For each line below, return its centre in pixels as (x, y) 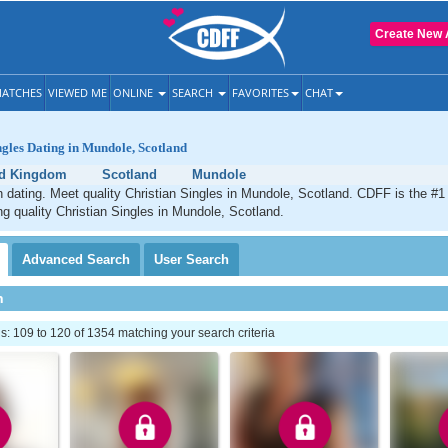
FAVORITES (260, 92)
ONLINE (134, 92)
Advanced (54, 259)
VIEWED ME (77, 92)
